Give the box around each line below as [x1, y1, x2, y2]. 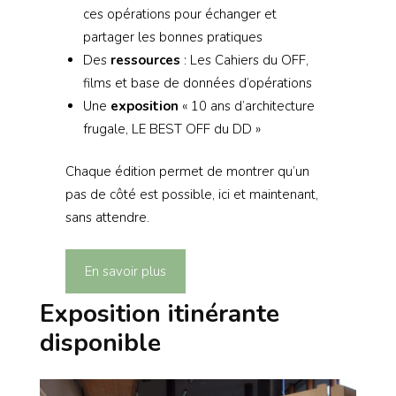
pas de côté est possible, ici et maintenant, [65, 186, 318, 204]
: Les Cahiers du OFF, [179, 50, 308, 69]
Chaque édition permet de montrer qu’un [65, 163, 309, 181]
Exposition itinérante [40, 297, 279, 331]
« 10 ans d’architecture [178, 96, 315, 115]
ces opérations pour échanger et [82, 4, 277, 23]
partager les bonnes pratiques [82, 27, 263, 46]
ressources [110, 50, 180, 69]
